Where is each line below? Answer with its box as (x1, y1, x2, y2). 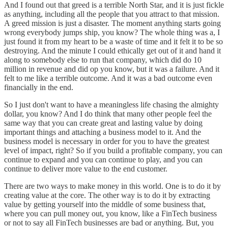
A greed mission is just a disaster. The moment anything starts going (4, 18, 221, 27)
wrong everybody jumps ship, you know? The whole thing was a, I (4, 27, 220, 37)
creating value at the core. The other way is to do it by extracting (4, 190, 210, 199)
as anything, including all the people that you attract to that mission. (4, 9, 219, 18)
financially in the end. (4, 82, 73, 92)
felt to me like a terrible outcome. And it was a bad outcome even (4, 73, 212, 82)
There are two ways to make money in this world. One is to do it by (4, 181, 221, 190)
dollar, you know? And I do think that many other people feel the (4, 109, 212, 118)
